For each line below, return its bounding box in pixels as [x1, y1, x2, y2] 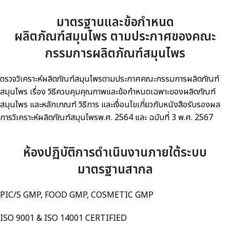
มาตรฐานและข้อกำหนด [56, 13, 174, 32]
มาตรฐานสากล [77, 161, 153, 179]
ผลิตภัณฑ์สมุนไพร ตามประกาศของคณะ [14, 28, 216, 46]
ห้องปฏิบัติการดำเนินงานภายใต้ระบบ [23, 144, 207, 162]
